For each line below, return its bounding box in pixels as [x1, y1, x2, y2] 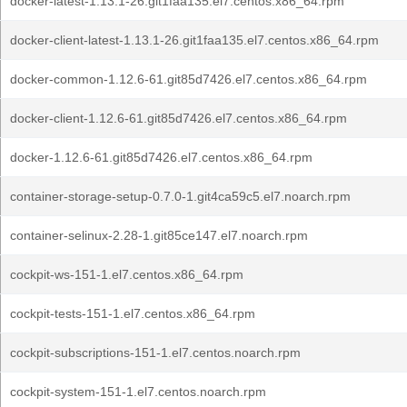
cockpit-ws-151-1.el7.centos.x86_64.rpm [10, 267, 243, 282]
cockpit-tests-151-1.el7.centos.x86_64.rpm [10, 306, 255, 321]
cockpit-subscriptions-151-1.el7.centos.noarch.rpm [10, 345, 301, 360]
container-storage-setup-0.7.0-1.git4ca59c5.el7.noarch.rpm [10, 189, 351, 203]
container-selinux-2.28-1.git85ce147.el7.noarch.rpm [10, 228, 308, 243]
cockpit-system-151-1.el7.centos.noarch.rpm [10, 384, 266, 399]
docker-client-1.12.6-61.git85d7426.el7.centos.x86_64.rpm [10, 111, 347, 125]
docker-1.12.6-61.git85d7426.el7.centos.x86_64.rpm [10, 150, 313, 164]
